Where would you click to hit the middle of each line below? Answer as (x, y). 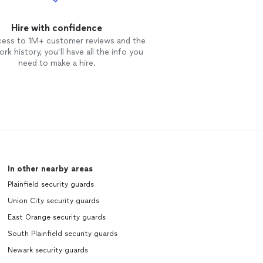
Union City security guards (53, 201)
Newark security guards (48, 250)
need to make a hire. (57, 63)
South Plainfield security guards (62, 234)
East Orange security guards (56, 218)
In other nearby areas (50, 169)
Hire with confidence (57, 28)
